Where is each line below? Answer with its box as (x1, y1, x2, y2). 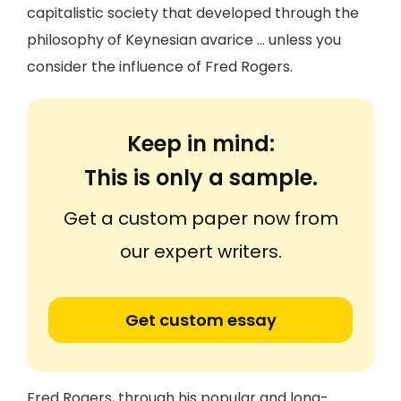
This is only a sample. (83, 163, 318, 192)
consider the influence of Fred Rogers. (27, 56, 293, 77)
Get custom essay (124, 309, 277, 331)
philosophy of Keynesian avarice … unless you (27, 30, 341, 50)
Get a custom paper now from (63, 206, 338, 231)
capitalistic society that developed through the (27, 3, 359, 23)
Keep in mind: (126, 129, 275, 158)
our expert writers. (119, 239, 282, 264)
